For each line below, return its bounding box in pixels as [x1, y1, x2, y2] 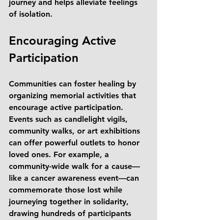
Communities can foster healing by [9, 79, 138, 88]
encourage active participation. [9, 103, 126, 112]
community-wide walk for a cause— [9, 162, 140, 171]
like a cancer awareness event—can [9, 173, 141, 183]
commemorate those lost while [9, 185, 125, 194]
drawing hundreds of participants [9, 209, 134, 218]
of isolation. [9, 9, 53, 19]
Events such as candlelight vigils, [9, 114, 130, 124]
